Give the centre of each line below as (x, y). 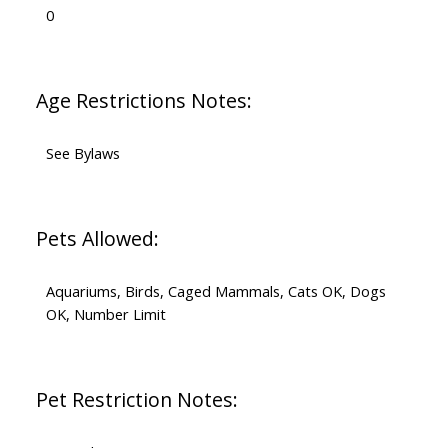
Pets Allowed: (97, 239)
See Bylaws (82, 153)
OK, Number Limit (105, 314)
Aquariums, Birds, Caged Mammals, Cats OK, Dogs (215, 291)
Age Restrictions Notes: (143, 101)
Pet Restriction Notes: (136, 400)
